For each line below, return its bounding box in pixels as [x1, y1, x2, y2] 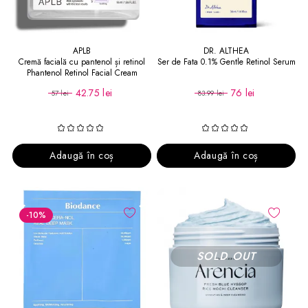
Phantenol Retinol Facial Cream [26, 66, 137, 79]
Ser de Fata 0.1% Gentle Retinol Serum [157, 55, 296, 68]
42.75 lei [75, 85, 113, 100]
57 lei [51, 88, 69, 98]
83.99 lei [197, 88, 225, 98]
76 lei [230, 85, 255, 100]
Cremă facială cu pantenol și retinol [19, 55, 145, 68]
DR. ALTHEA [203, 44, 249, 57]
